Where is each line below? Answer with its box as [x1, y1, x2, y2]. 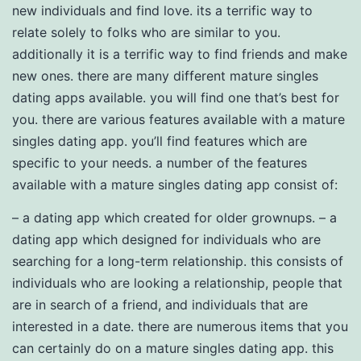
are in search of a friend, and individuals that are [12, 297, 308, 313]
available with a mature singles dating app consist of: [12, 176, 338, 193]
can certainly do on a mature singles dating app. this [12, 340, 334, 356]
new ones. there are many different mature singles [12, 68, 318, 84]
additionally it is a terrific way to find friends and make [12, 46, 347, 62]
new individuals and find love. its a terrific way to [12, 2, 313, 19]
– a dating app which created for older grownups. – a [12, 210, 337, 226]
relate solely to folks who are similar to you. [12, 24, 280, 40]
